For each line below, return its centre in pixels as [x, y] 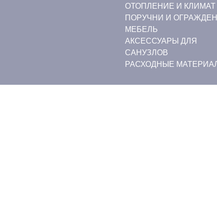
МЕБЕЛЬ [141, 29]
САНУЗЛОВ [146, 53]
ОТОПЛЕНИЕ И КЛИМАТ [170, 6]
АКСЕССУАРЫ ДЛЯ [161, 41]
